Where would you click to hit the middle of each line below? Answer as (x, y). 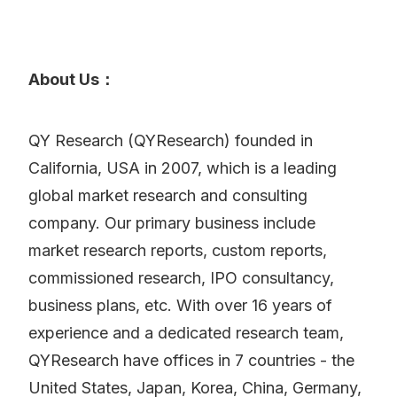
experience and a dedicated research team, (186, 333)
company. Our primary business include (172, 223)
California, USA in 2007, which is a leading (183, 168)
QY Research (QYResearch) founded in (171, 141)
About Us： (72, 80)
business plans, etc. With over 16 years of (180, 306)
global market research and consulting (168, 196)
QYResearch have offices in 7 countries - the (191, 361)
